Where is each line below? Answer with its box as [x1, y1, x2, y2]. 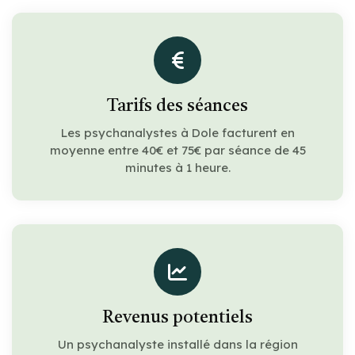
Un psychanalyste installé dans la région [57, 336, 298, 352]
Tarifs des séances [107, 97, 248, 115]
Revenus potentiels [102, 308, 253, 326]
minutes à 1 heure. [124, 159, 231, 175]
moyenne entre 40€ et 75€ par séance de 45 [49, 142, 306, 158]
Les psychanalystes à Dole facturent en [60, 124, 295, 140]
